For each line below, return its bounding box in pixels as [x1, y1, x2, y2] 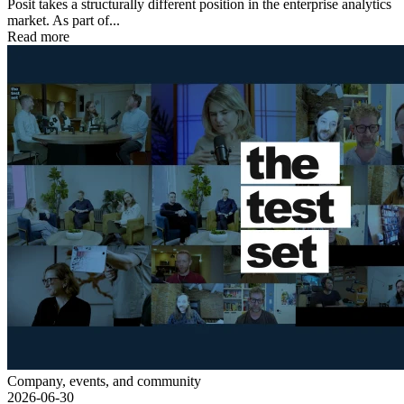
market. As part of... [7, 13, 120, 28]
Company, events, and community [7, 373, 201, 389]
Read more [7, 29, 69, 44]
